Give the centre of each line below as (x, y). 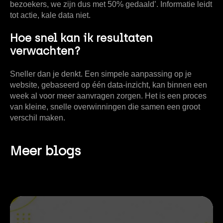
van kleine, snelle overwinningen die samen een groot (105, 107)
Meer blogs (46, 151)
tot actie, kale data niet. (50, 15)
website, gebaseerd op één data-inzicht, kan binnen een (109, 85)
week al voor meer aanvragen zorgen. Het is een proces (108, 96)
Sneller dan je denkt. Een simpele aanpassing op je (101, 74)
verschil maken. (38, 117)
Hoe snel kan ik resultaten (81, 38)
